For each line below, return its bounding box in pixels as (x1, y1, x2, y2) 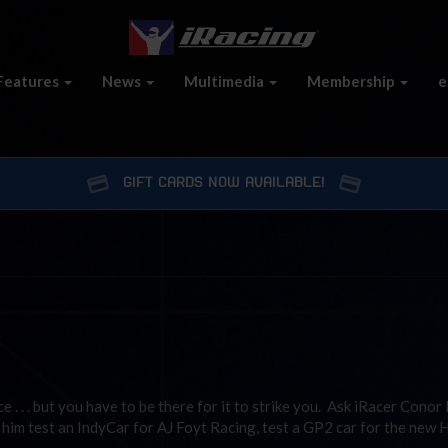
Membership (307, 71, 398, 90)
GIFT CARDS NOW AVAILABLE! (123, 176, 325, 190)
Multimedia (184, 71, 267, 90)
